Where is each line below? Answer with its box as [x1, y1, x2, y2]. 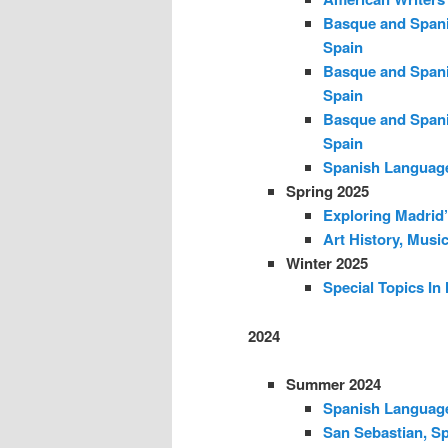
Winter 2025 [285, 252, 368, 275]
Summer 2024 [285, 373, 381, 396]
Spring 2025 [285, 180, 369, 203]
